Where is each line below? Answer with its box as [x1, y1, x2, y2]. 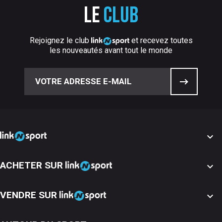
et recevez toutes [129, 36, 193, 46]
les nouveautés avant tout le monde [50, 46, 172, 55]
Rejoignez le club [29, 36, 91, 46]
